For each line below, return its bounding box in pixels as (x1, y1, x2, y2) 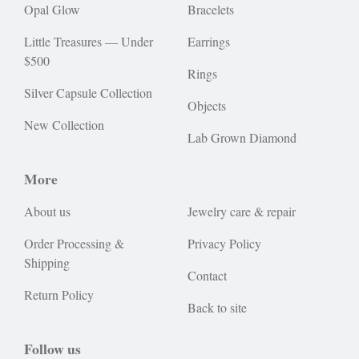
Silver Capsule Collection (24, 84, 152, 101)
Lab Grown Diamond (188, 129, 296, 146)
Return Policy (24, 286, 94, 303)
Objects (188, 97, 226, 114)
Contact (188, 267, 227, 284)
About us (24, 203, 71, 220)
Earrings (188, 33, 230, 50)
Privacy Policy (188, 235, 261, 252)
